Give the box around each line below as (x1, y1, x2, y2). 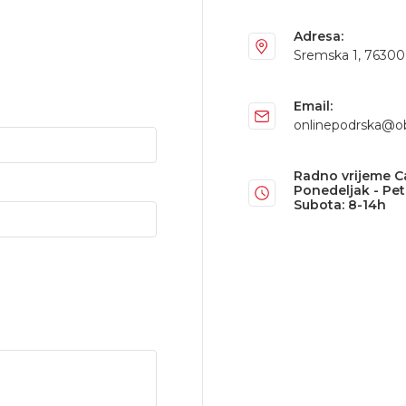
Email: (294, 98, 333, 114)
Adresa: (294, 28, 343, 44)
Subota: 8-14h (294, 197, 386, 213)
